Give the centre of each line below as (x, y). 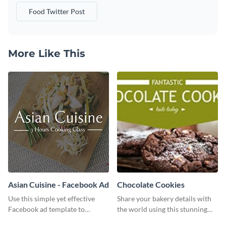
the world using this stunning (162, 209)
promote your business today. (54, 219)
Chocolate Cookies (151, 184)
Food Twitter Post (57, 11)
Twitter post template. (151, 219)
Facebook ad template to (46, 209)
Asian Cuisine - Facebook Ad (59, 184)
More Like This (47, 53)
